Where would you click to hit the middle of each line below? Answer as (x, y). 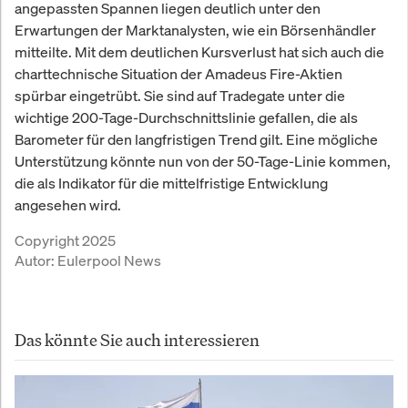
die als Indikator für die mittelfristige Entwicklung (171, 183)
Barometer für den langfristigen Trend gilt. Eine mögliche (196, 139)
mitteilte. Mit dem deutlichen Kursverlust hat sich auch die (199, 51)
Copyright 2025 (65, 240)
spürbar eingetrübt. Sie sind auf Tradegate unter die (180, 95)
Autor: (36, 260)
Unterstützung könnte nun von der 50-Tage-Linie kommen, (203, 161)
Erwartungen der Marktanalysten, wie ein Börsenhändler (195, 30)
